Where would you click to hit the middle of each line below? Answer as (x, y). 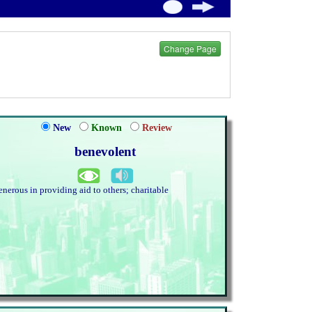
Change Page (190, 48)
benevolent (105, 151)
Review (157, 128)
